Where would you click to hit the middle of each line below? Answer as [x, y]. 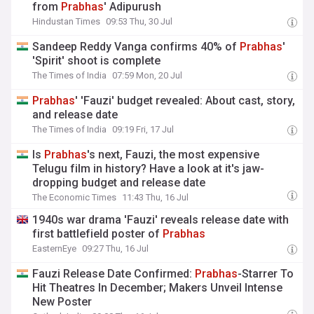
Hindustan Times [67, 21]
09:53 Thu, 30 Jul [139, 21]
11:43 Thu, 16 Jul [156, 197]
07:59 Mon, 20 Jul [148, 75]
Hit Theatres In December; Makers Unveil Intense [158, 288]
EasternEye [55, 248]
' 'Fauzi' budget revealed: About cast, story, [185, 101]
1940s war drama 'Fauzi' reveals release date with [161, 220]
